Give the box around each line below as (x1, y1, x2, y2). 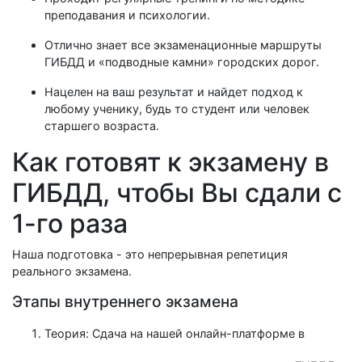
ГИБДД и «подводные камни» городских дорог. (44, 55, 319, 69)
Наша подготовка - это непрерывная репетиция (12, 247, 288, 261)
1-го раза (12, 208, 128, 239)
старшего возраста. (44, 119, 159, 133)
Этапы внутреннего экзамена (12, 292, 238, 311)
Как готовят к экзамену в (12, 146, 329, 178)
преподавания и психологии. (44, 8, 210, 22)
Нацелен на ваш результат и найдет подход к (44, 85, 303, 99)
